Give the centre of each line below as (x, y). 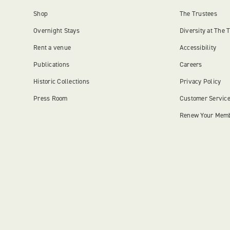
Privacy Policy (200, 81)
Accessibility (198, 47)
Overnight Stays (56, 31)
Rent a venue (52, 47)
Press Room (51, 98)
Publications (52, 64)
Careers (191, 64)
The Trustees (198, 14)
